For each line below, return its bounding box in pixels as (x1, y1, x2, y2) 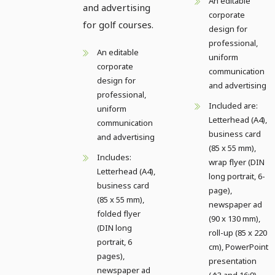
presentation (209, 255, 257, 266)
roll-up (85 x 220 (209, 227, 267, 238)
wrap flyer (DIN (209, 156, 265, 168)
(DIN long (97, 222, 132, 233)
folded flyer (97, 207, 141, 219)
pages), (97, 250, 125, 261)
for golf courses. (83, 18, 153, 31)
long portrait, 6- (209, 170, 265, 182)
